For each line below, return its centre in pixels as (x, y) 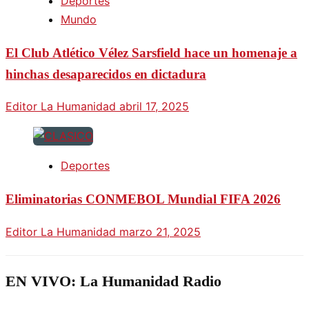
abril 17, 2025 (154, 107)
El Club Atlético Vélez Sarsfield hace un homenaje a (151, 52)
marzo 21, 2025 (160, 231)
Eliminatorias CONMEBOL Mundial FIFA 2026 (143, 199)
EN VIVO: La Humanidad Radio (113, 281)
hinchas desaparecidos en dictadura (106, 74)
